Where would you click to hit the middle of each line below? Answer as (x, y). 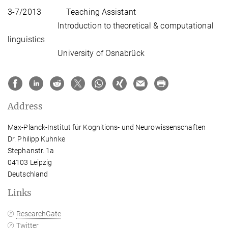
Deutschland (28, 174)
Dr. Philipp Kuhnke (36, 139)
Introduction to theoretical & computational (111, 25)
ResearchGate (39, 213)
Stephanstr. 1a (31, 150)
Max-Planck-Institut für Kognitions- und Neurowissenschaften (107, 127)
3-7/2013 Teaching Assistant (72, 12)
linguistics (26, 39)
